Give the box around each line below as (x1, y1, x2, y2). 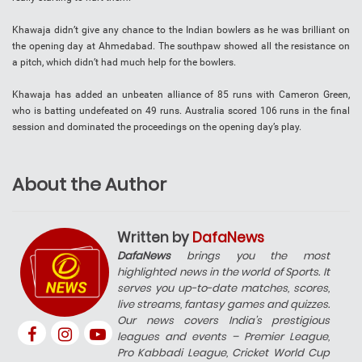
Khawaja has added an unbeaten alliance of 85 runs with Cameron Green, (12, 89, 350, 101)
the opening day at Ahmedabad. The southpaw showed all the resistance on (12, 40, 350, 53)
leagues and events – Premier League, (117, 329, 330, 345)
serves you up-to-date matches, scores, (117, 280, 330, 297)
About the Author (12, 172, 166, 198)
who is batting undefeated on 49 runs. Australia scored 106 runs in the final (12, 105, 350, 117)
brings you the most (170, 248, 330, 264)
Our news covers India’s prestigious (117, 313, 330, 329)
